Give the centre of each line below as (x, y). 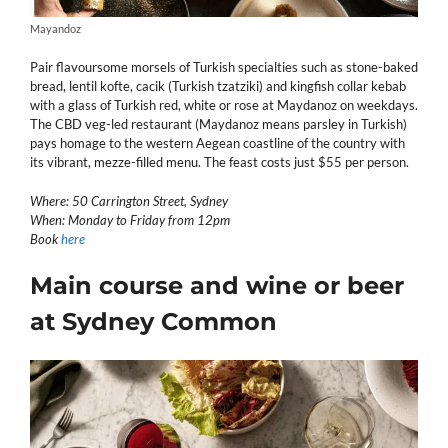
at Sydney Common (153, 322)
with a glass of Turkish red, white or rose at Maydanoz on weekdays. (224, 105)
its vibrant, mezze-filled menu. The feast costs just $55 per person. (219, 162)
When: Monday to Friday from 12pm (130, 219)
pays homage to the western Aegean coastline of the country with (217, 143)
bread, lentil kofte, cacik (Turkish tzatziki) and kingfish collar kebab (218, 86)
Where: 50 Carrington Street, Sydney (129, 200)
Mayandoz (55, 29)
